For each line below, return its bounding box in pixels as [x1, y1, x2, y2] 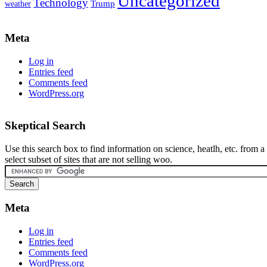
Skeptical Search [5, 119, 86, 132]
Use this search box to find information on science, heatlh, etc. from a [5, 144, 265, 154]
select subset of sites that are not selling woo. [5, 154, 172, 165]
